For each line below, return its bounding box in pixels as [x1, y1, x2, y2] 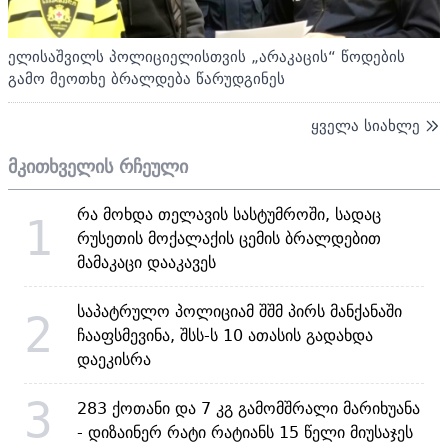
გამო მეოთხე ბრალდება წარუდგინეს [8, 65, 285, 91]
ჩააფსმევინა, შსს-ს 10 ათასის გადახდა [77, 320, 373, 349]
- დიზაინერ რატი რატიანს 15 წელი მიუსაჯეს [77, 417, 413, 446]
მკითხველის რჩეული [8, 150, 188, 182]
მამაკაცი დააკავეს [77, 247, 216, 276]
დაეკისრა [77, 344, 151, 373]
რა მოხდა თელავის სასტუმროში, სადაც [77, 199, 381, 228]
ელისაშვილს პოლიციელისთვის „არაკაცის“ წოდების [8, 43, 405, 69]
